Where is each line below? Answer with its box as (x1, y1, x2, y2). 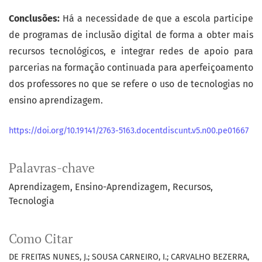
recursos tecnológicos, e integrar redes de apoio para (9, 46, 253, 57)
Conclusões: (9, 13, 63, 25)
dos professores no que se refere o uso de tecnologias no (9, 78, 253, 90)
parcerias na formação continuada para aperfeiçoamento (9, 62, 253, 74)
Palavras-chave (9, 160, 95, 177)
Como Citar (9, 230, 73, 247)
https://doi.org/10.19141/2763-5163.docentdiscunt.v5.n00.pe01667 (9, 126, 249, 136)
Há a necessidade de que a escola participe (62, 13, 253, 25)
